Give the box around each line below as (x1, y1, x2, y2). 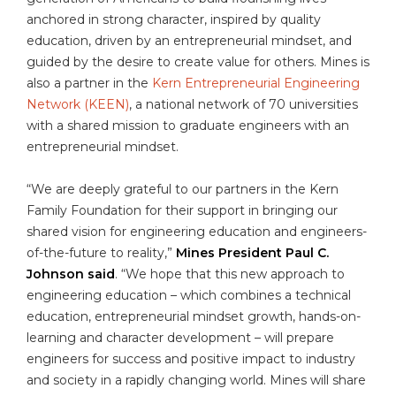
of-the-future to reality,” (27, 244, 176, 261)
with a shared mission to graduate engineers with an (27, 117, 349, 133)
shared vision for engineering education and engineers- (27, 223, 367, 240)
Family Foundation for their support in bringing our (27, 202, 338, 218)
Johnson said (27, 265, 115, 282)
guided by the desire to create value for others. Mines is (27, 53, 369, 70)
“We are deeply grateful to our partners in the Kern (27, 180, 339, 197)
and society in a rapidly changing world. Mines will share (27, 371, 366, 388)
